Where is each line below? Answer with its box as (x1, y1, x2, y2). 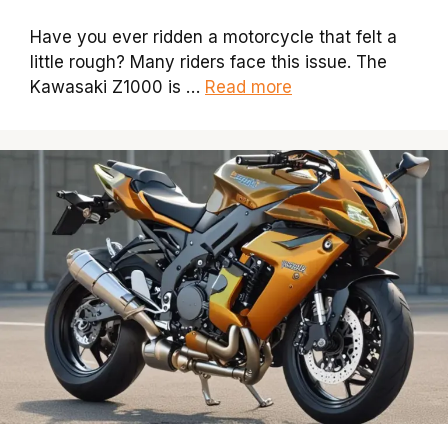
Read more (205, 77, 292, 98)
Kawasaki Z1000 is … (30, 77, 205, 98)
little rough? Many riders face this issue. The (30, 52, 387, 73)
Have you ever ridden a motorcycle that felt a (30, 27, 397, 48)
